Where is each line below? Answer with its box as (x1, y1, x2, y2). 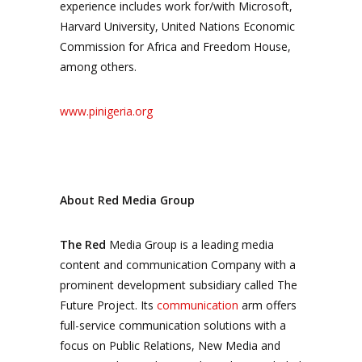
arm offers (238, 297, 297, 313)
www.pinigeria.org (60, 103, 153, 119)
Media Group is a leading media (106, 237, 274, 252)
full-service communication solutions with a (60, 318, 286, 333)
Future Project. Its (60, 297, 157, 313)
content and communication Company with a (60, 257, 296, 272)
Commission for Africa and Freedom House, (60, 39, 291, 54)
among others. (60, 59, 137, 74)
